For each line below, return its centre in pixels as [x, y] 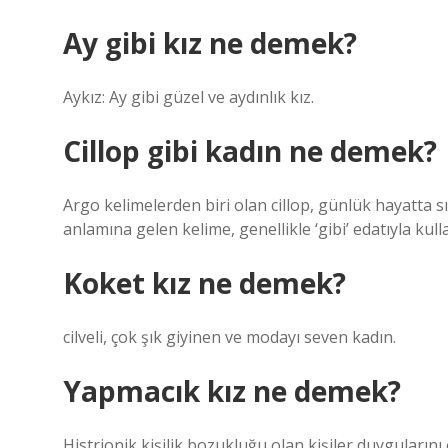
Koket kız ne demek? [204, 283]
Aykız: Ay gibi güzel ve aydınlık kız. [188, 97]
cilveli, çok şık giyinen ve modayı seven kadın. [229, 337]
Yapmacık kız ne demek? [232, 391]
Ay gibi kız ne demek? [210, 43]
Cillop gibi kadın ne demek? [250, 151]
